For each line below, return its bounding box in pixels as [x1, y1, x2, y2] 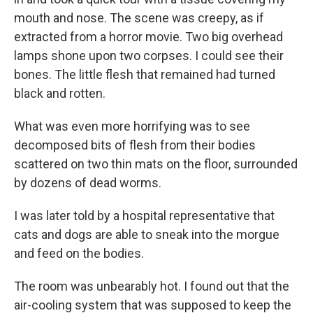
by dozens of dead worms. [14, 175, 161, 190]
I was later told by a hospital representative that [14, 208, 275, 223]
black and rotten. [14, 85, 105, 101]
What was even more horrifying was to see [14, 118, 250, 133]
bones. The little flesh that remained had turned [14, 66, 275, 82]
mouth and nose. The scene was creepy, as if [14, 10, 264, 25]
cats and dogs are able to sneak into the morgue [14, 226, 279, 242]
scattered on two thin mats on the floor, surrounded [14, 156, 298, 171]
